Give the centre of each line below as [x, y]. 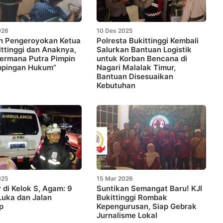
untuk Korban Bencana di [142, 58]
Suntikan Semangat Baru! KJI [149, 188]
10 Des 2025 [115, 30]
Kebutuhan [116, 85]
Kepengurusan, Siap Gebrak [147, 206]
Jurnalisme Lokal [127, 215]
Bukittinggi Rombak [132, 197]
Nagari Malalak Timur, [136, 67]
